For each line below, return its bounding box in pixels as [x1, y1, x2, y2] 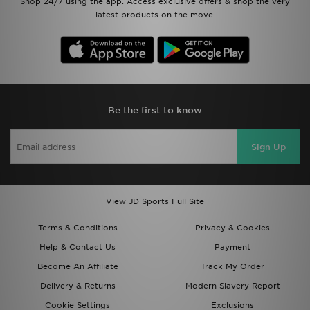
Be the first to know [108, 105, 202, 116]
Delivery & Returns [39, 281, 116, 291]
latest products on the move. [95, 10, 215, 19]
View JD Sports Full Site [106, 197, 204, 206]
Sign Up [251, 141, 286, 152]
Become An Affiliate [37, 262, 118, 271]
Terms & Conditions [37, 223, 118, 232]
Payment [215, 242, 250, 252]
